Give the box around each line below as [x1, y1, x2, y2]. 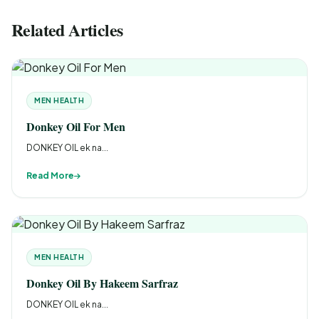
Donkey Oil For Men [26, 118, 125, 135]
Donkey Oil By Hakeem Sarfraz [26, 275, 178, 291]
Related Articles [11, 17, 123, 42]
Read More [26, 170, 74, 181]
